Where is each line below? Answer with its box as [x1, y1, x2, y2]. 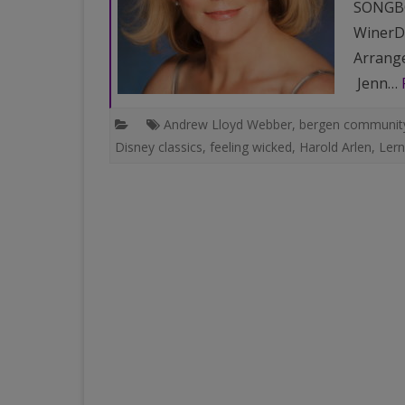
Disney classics [114, 138, 202, 155]
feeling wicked [209, 138, 292, 155]
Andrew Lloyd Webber [163, 116, 292, 133]
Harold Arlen [298, 138, 372, 155]
